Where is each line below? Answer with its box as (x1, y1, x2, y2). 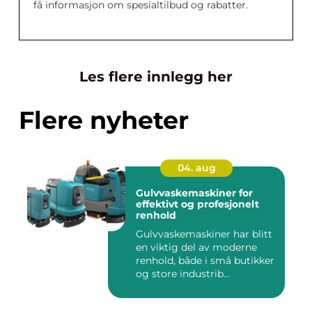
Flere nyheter (19, 105, 189, 135)
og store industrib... (136, 267, 230, 280)
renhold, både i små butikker (136, 254, 274, 267)
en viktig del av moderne (136, 241, 257, 253)
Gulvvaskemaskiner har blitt (136, 228, 272, 240)
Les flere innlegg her (79, 68, 233, 85)
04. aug (177, 162, 216, 174)
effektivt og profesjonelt (136, 198, 259, 210)
